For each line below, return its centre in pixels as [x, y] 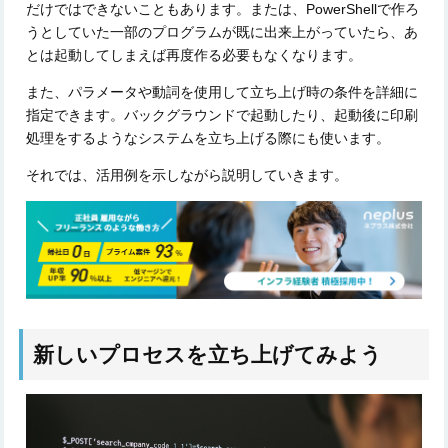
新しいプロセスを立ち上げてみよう [207, 355]
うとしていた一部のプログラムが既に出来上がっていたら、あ [222, 31]
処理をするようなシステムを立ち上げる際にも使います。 [208, 137]
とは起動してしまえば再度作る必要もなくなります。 [194, 54]
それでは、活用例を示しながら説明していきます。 [187, 174]
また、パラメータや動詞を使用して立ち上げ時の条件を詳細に [222, 91]
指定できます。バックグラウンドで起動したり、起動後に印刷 [222, 114]
